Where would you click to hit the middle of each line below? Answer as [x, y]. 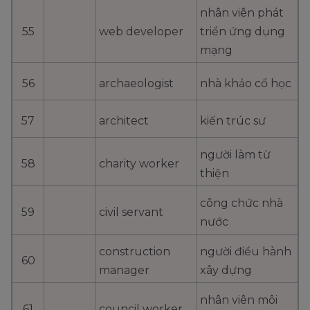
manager [124, 271]
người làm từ [235, 155]
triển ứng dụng [243, 32]
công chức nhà [241, 203]
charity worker [139, 164]
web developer [141, 32]
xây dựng [226, 271]
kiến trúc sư [233, 121]
